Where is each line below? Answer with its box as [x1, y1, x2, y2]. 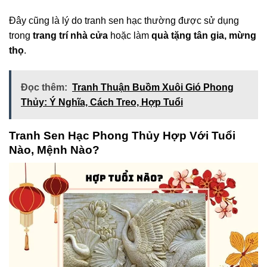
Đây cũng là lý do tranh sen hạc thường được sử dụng [9, 15, 239, 26]
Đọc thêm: [21, 82, 67, 92]
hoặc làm [108, 30, 151, 41]
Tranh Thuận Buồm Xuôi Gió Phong [72, 82, 234, 92]
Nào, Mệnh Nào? [9, 143, 100, 156]
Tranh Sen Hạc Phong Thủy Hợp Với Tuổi [9, 129, 235, 142]
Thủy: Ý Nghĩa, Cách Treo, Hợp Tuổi [21, 97, 183, 107]
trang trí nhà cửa [33, 30, 108, 41]
